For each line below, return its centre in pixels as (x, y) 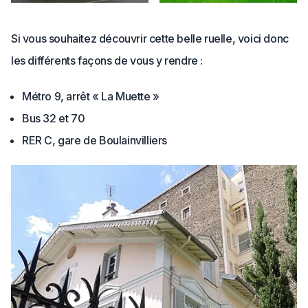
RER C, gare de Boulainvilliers (96, 141)
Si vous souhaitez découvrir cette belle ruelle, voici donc (150, 39)
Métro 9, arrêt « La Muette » (91, 97)
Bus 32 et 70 (55, 119)
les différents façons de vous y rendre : (107, 61)
